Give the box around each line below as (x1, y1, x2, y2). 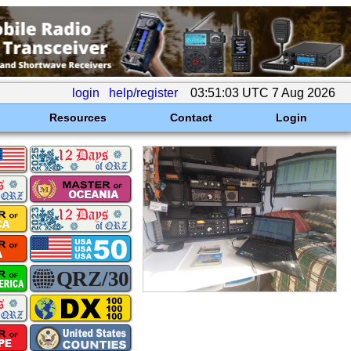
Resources (49, 111, 107, 124)
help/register (109, 86, 178, 100)
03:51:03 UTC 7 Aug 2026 (187, 86, 338, 100)
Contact (169, 111, 212, 124)
